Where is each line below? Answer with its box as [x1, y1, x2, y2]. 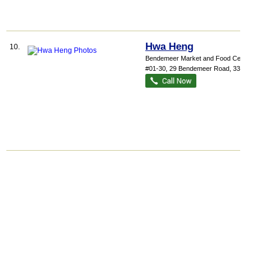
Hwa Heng [145, 41, 193, 52]
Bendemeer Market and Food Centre [145, 55, 252, 62]
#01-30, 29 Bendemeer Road [145, 65, 229, 72]
